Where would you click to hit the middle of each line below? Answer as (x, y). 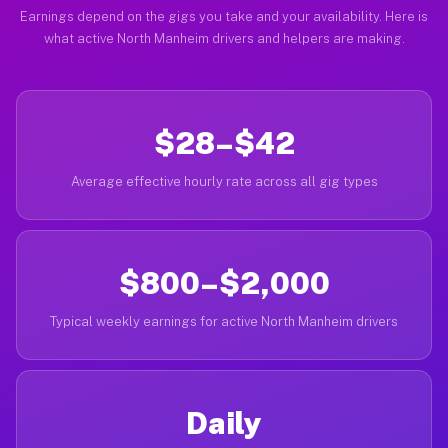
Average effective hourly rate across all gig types (224, 181)
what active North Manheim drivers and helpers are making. (224, 38)
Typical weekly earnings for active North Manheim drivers (224, 321)
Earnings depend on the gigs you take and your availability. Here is (224, 16)
